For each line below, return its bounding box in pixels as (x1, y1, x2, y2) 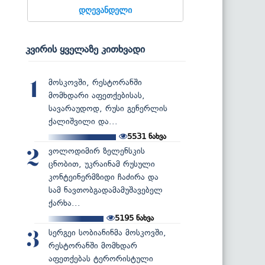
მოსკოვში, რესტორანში (49, 77, 142, 88)
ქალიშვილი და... (49, 116, 118, 127)
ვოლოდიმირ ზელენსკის (49, 146, 145, 156)
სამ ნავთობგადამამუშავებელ (49, 185, 163, 195)
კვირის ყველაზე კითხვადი (25, 43, 145, 55)
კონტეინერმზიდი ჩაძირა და (49, 172, 159, 182)
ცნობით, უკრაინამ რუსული (49, 159, 155, 169)
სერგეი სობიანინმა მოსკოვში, (49, 227, 166, 238)
